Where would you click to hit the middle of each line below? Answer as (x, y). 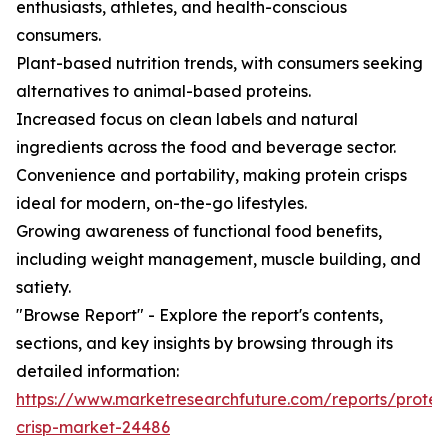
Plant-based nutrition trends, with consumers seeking (219, 63)
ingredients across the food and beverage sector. (206, 147)
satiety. (43, 287)
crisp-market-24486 (93, 427)
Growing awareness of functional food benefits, (199, 231)
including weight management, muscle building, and (218, 259)
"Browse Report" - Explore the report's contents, (199, 315)
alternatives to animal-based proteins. (163, 91)
